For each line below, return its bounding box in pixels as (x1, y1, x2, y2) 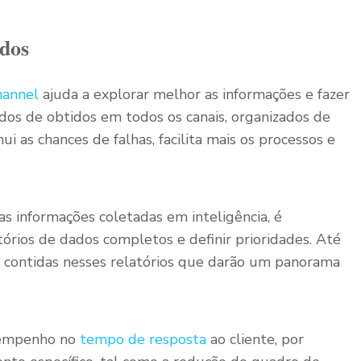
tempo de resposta (80, 330, 206, 349)
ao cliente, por (206, 330, 304, 349)
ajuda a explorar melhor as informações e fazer (39, 85, 350, 104)
